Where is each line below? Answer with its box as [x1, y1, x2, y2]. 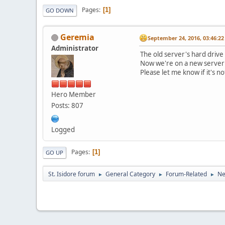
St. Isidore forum [48, 169, 95, 178]
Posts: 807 [51, 100, 83, 110]
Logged [51, 125, 75, 134]
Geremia [60, 31, 94, 43]
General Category [105, 169, 155, 178]
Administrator [51, 43, 98, 53]
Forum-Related [166, 169, 207, 178]
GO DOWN [46, 6, 74, 14]
